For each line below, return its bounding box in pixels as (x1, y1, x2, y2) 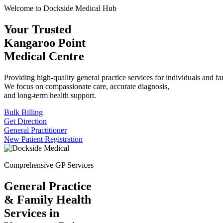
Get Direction (4, 116, 47, 125)
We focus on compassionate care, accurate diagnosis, (4, 82, 169, 91)
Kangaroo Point (4, 36, 86, 49)
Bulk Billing (4, 108, 43, 116)
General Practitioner (4, 125, 67, 134)
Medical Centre (4, 49, 84, 63)
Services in (4, 206, 59, 220)
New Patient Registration (4, 134, 83, 143)
